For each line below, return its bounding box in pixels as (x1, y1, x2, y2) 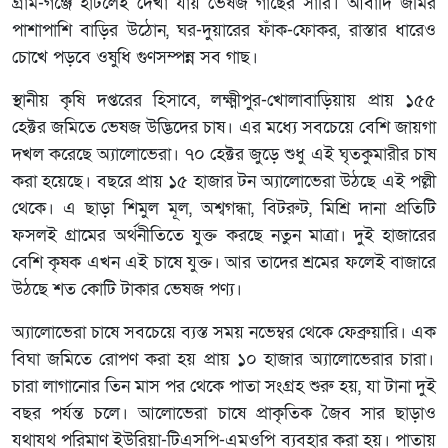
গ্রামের (65, 224, 107, 247)
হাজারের (382, 224, 436, 247)
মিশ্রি (321, 197, 350, 220)
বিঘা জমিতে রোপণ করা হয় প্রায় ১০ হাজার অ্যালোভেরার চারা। (12, 348, 434, 371)
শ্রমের (303, 251, 340, 274)
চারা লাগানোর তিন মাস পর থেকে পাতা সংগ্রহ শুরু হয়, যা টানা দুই (12, 375, 436, 398)
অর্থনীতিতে (114, 224, 185, 247)
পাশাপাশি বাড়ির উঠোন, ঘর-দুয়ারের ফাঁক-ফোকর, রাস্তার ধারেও (12, 19, 436, 42)
